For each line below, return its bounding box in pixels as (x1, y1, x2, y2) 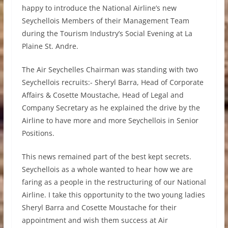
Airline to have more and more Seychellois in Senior (21, 116, 198, 125)
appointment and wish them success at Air (21, 215, 168, 225)
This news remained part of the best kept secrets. (21, 152, 191, 161)
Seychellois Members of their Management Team (21, 16, 189, 25)
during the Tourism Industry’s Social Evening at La (21, 28, 192, 38)
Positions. (21, 128, 54, 138)
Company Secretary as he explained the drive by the (21, 103, 200, 112)
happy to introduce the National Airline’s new (21, 3, 177, 13)
